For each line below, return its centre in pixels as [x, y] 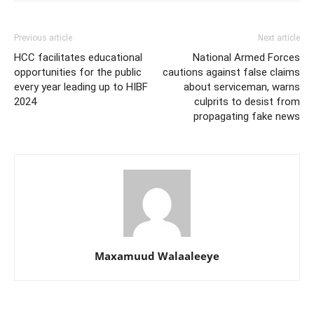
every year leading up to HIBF [81, 87]
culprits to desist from [247, 102]
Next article [279, 38]
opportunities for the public [78, 73]
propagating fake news [247, 117]
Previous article [43, 38]
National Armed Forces [246, 58]
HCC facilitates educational [78, 58]
